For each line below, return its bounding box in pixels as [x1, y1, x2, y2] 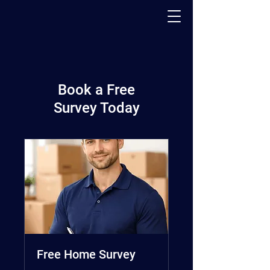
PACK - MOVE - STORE [84, 52, 177, 61]
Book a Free [58, 81, 135, 98]
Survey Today [53, 99, 140, 116]
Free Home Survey [37, 247, 136, 262]
